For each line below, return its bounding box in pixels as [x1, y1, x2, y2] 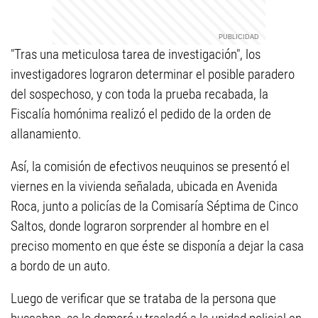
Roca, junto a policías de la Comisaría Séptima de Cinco [11, 198, 298, 214]
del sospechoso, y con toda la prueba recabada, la [11, 86, 268, 102]
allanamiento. [11, 126, 82, 142]
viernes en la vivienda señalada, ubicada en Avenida [11, 178, 278, 194]
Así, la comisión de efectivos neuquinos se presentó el [11, 158, 290, 175]
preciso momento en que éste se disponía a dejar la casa [11, 238, 304, 254]
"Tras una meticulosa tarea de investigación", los [11, 46, 261, 62]
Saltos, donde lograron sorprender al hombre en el [11, 218, 269, 234]
